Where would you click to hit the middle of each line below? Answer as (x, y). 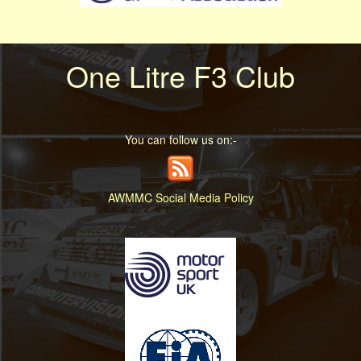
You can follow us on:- (180, 139)
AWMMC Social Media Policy (180, 197)
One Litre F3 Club (180, 75)
